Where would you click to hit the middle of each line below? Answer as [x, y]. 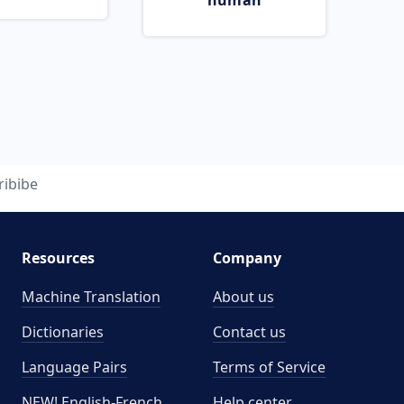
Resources [58, 258]
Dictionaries [62, 332]
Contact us [249, 332]
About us [243, 297]
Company [247, 258]
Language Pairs [74, 367]
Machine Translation [91, 297]
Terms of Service [269, 367]
